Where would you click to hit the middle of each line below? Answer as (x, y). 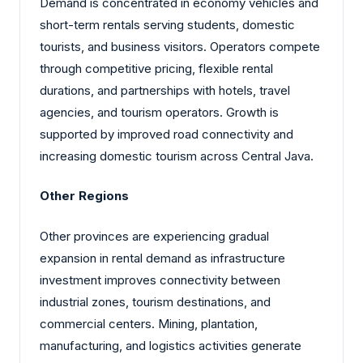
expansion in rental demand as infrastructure (162, 258)
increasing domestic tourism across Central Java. (177, 156)
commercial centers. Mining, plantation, (149, 323)
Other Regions (84, 196)
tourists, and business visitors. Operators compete (180, 46)
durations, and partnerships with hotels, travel (165, 90)
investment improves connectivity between (160, 280)
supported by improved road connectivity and (167, 134)
